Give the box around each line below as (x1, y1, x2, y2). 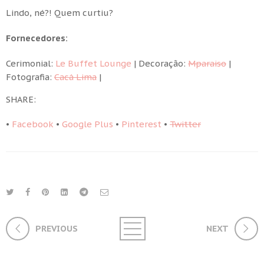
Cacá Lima (54, 71, 97, 82)
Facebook (12, 118, 54, 130)
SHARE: (6, 93, 36, 105)
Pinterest (121, 118, 161, 130)
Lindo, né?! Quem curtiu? (6, 6, 113, 18)
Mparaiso (188, 57, 226, 69)
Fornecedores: (6, 32, 68, 44)
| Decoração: (131, 57, 188, 69)
